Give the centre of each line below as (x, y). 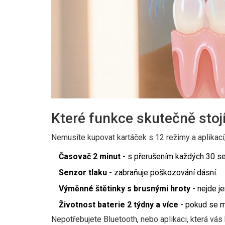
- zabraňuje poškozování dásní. (162, 172)
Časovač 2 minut (90, 156)
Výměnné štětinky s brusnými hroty (125, 188)
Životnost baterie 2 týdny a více (119, 204)
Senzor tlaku (83, 172)
